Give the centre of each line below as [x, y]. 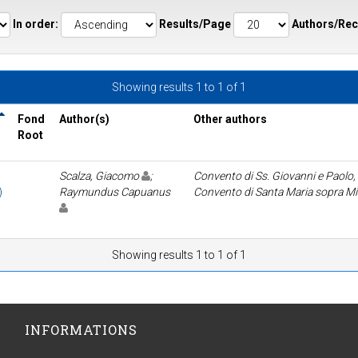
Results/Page [195, 24]
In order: [36, 24]
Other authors [230, 119]
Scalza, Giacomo [100, 176]
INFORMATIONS [81, 330]
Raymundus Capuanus [116, 192]
